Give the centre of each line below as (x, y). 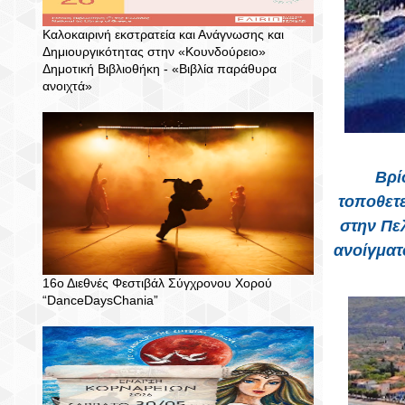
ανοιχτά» (67, 86)
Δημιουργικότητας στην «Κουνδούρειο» (154, 52)
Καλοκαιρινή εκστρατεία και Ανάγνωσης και (163, 34)
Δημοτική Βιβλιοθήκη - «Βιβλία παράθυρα (160, 69)
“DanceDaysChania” (100, 300)
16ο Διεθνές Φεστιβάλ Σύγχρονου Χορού (157, 283)
